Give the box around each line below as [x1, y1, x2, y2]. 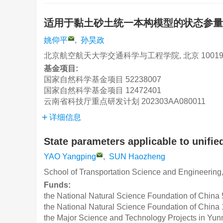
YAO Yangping [44, 152, 96, 161]
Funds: [44, 181, 73, 189]
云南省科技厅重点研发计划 [44, 97, 139, 106]
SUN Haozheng [109, 152, 165, 161]
